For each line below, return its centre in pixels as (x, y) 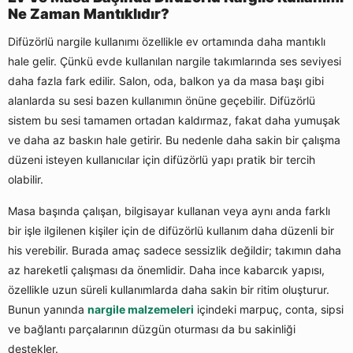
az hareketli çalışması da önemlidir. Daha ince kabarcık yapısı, (166, 270)
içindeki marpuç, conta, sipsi (269, 310)
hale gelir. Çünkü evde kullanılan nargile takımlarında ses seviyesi (175, 61)
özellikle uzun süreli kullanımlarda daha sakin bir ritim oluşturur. (169, 290)
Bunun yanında (48, 310)
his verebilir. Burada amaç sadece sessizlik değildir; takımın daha (175, 251)
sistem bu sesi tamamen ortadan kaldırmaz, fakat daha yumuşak (174, 121)
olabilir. (26, 180)
